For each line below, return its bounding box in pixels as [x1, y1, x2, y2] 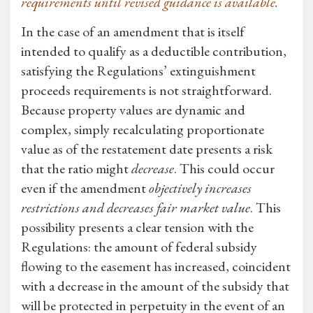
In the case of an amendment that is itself [21, 22, 245, 41]
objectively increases [149, 179, 252, 198]
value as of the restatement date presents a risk [21, 140, 272, 159]
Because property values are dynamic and [21, 101, 245, 119]
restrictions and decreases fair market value [21, 198, 250, 217]
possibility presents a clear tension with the [21, 218, 254, 237]
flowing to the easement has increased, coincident [21, 257, 291, 276]
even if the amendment [21, 179, 149, 198]
